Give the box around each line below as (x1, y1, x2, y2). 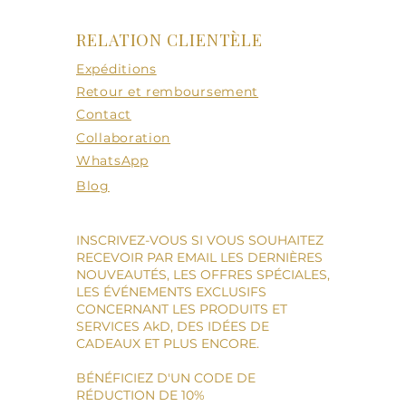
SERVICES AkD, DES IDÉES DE (76, 317, 269, 334)
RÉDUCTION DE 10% (76, 386, 205, 403)
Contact (76, 105, 131, 122)
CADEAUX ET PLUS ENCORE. (76, 334, 259, 352)
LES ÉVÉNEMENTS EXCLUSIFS (76, 283, 266, 300)
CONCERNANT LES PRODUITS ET (76, 300, 287, 317)
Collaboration (76, 129, 171, 146)
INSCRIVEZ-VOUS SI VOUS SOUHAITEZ (76, 231, 324, 248)
